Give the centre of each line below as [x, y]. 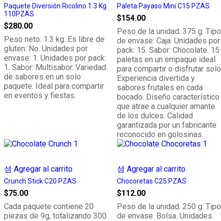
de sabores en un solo [42, 77]
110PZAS [19, 14]
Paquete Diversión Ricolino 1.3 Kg [55, 6]
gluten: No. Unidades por [46, 49]
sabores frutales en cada [160, 88]
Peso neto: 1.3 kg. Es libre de [54, 39]
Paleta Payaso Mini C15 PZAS [163, 6]
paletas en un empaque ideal [166, 59]
